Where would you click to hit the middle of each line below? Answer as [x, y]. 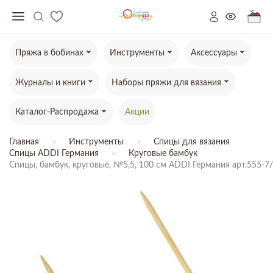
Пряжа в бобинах [49, 53]
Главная [24, 142]
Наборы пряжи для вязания [166, 83]
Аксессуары [214, 53]
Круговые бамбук [163, 154]
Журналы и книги [50, 83]
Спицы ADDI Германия [54, 154]
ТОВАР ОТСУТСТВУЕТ [72, 211]
